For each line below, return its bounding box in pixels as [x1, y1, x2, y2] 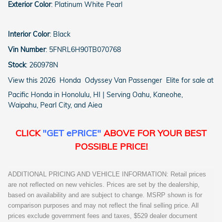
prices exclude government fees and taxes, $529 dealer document [8, 212, 197, 220]
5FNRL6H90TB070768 [49, 45, 121, 55]
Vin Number [8, 45, 46, 55]
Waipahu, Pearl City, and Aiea [8, 101, 102, 110]
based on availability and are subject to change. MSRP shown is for [8, 191, 202, 199]
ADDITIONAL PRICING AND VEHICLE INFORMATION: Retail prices [8, 170, 206, 178]
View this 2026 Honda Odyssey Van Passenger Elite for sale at [8, 76, 214, 85]
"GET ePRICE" [43, 127, 101, 139]
